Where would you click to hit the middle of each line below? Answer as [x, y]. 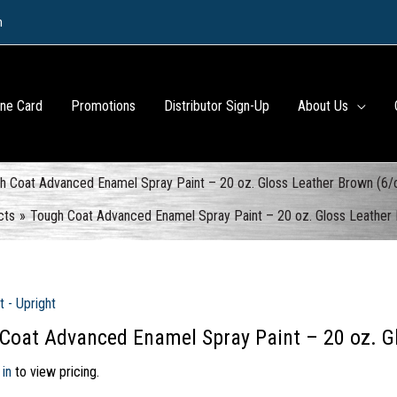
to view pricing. [55, 371]
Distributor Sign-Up [217, 105]
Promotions [104, 105]
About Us [323, 105]
